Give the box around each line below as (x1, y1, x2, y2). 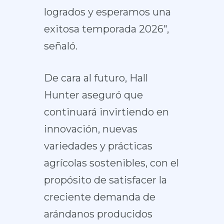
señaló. (43, 39, 77, 52)
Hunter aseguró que (43, 88, 143, 101)
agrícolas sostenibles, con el (43, 156, 179, 169)
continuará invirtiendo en (43, 105, 169, 118)
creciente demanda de (43, 190, 155, 203)
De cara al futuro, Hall (43, 71, 148, 84)
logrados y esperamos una (43, 5, 171, 18)
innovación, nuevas (43, 122, 137, 135)
